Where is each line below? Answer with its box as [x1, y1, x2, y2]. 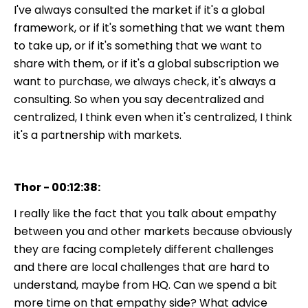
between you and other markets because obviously [14, 223, 292, 239]
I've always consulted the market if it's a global [14, 1, 265, 18]
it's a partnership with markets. [14, 126, 181, 143]
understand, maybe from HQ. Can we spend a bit [14, 276, 277, 293]
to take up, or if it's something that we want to [14, 37, 262, 54]
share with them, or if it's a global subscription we [14, 55, 279, 71]
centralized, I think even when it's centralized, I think [14, 109, 292, 125]
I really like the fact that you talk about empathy [14, 205, 276, 221]
